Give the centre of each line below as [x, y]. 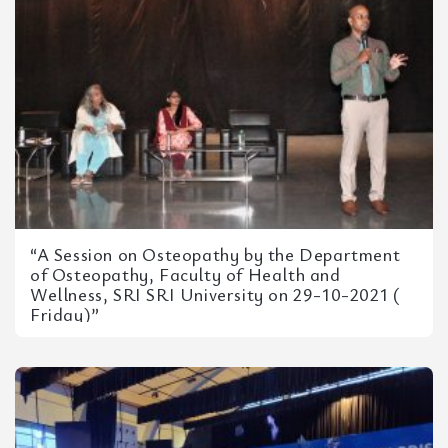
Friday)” [65, 314]
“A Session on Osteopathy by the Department [215, 254]
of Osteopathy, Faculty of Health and [185, 274]
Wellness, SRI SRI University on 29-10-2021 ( [215, 294]
